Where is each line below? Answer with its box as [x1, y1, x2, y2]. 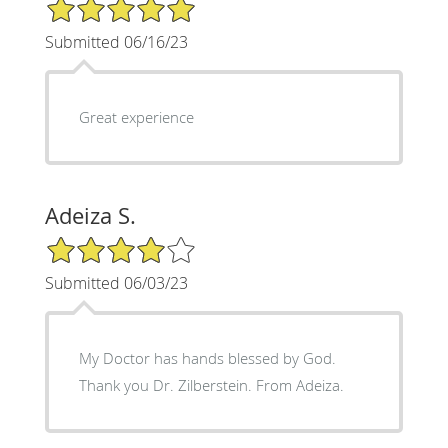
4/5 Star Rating [44, 233, 144, 253]
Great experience [78, 106, 194, 127]
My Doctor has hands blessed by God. [78, 347, 336, 368]
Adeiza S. [44, 200, 136, 230]
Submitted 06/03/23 [44, 271, 188, 294]
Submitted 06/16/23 [44, 30, 188, 53]
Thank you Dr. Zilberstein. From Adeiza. [78, 374, 344, 395]
